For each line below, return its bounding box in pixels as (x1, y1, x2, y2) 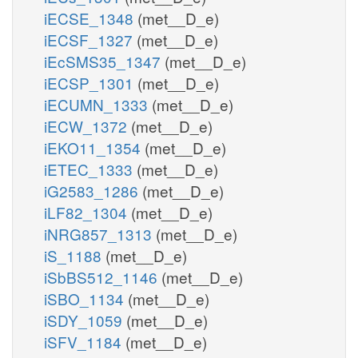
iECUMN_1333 (44, 93, 152, 115)
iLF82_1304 (44, 201, 131, 223)
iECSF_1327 (44, 28, 137, 50)
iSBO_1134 (44, 287, 128, 309)
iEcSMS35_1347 (44, 50, 165, 72)
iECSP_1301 (44, 71, 137, 93)
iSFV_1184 (44, 330, 125, 352)
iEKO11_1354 (44, 136, 145, 158)
